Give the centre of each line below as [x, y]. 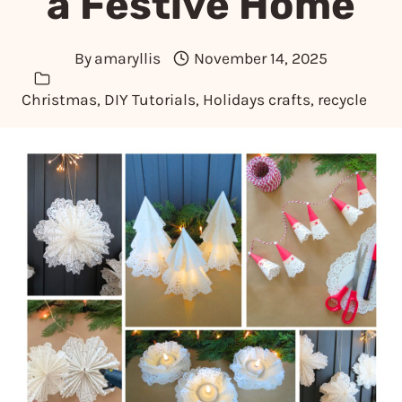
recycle [342, 99]
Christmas [59, 99]
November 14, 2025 [261, 58]
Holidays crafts [257, 99]
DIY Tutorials [150, 99]
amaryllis [128, 58]
